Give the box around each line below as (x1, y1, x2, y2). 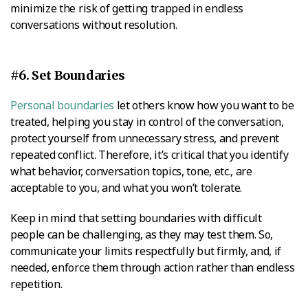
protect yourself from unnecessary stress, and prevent (10, 130, 280, 146)
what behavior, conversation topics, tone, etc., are (10, 163, 252, 179)
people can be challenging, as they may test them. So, (10, 226, 274, 242)
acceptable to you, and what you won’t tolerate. (10, 179, 242, 195)
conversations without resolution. (10, 16, 177, 32)
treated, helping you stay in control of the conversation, (10, 113, 284, 129)
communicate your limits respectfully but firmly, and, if (10, 243, 282, 258)
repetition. (10, 276, 63, 291)
